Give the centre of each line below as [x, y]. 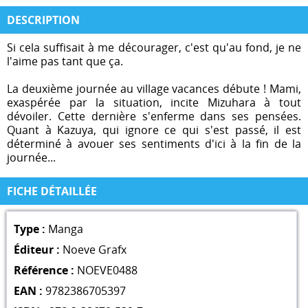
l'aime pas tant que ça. [65, 61]
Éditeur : [36, 249]
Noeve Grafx [94, 249]
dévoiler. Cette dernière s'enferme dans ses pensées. [154, 116]
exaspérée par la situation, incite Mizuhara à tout [154, 102]
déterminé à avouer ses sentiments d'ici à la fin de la [154, 143]
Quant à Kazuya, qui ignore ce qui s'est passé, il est [154, 130]
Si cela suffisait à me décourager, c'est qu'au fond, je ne [154, 47]
